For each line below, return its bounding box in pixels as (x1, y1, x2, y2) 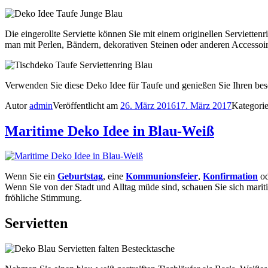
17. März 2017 (176, 100, 232, 111)
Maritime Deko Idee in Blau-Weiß (5, 123, 214, 139)
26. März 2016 (120, 100, 176, 111)
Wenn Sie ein (5, 171, 57, 182)
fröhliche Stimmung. (5, 193, 82, 203)
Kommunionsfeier (126, 171, 198, 182)
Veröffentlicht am (53, 100, 120, 111)
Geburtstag (57, 171, 103, 182)
